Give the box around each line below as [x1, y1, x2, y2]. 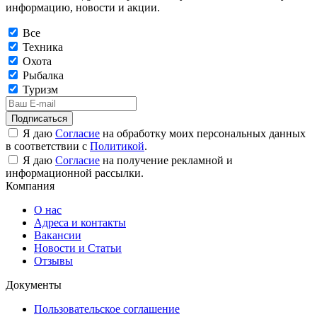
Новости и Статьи [34, 241, 122, 254]
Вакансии [34, 229, 81, 241]
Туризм [23, 83, 58, 96]
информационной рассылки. [6, 166, 144, 179]
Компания [6, 179, 54, 192]
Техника [23, 40, 63, 53]
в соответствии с [6, 139, 90, 152]
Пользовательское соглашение [34, 302, 180, 315]
